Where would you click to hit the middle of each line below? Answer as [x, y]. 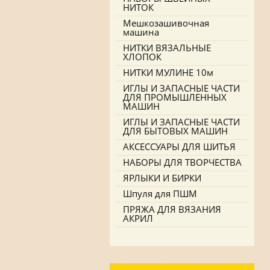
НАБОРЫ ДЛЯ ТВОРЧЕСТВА [182, 162]
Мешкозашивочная [166, 23]
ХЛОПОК [142, 57]
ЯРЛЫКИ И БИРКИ [162, 178]
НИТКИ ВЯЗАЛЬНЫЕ [167, 48]
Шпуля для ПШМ [160, 193]
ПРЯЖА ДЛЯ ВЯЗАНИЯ [172, 209]
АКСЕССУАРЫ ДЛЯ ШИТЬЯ [179, 146]
